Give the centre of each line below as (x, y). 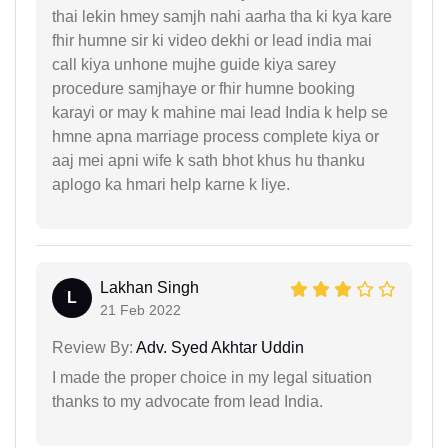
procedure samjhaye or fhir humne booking (203, 88)
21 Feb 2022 (140, 309)
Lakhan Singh (149, 287)
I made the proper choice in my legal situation (212, 377)
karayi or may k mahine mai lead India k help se (220, 112)
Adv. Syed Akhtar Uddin (218, 347)
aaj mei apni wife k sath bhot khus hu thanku (208, 160)
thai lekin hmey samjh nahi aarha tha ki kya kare (222, 16)
